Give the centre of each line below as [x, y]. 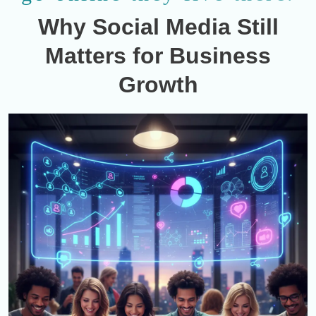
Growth [158, 85]
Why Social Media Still [158, 27]
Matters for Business [158, 56]
